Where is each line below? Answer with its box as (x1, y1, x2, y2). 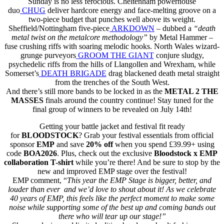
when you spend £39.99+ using (112, 139, 214, 148)
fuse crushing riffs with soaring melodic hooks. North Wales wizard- (4, 41, 219, 50)
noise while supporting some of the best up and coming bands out (8, 202, 215, 211)
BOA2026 (23, 148, 57, 157)
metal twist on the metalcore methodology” (11, 32, 147, 41)
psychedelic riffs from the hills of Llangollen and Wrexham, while (8, 59, 215, 68)
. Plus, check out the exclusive (57, 148, 154, 157)
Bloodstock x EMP (154, 148, 217, 157)
